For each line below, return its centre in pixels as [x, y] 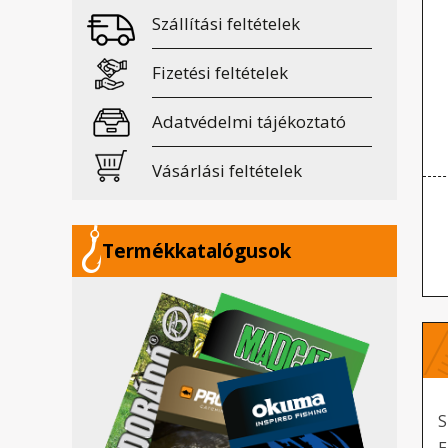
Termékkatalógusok [196, 251]
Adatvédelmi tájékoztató [249, 121]
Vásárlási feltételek [227, 170]
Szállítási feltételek [226, 23]
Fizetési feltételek [220, 72]
